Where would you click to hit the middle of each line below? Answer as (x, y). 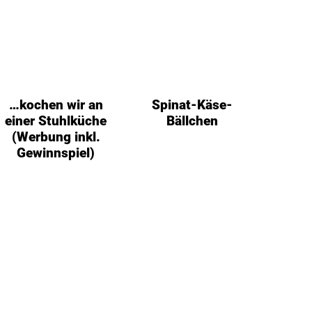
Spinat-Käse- (192, 104)
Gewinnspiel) (56, 153)
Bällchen (192, 120)
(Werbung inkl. (56, 136)
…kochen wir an (56, 104)
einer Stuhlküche (56, 120)
